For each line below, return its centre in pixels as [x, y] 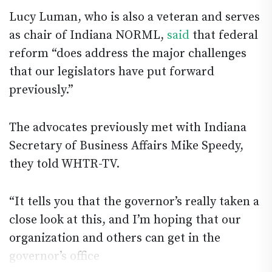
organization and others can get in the [115, 238]
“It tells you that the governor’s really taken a [134, 202]
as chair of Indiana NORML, [88, 35]
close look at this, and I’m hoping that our [125, 220]
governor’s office [54, 256]
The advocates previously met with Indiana [128, 127]
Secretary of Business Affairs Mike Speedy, [126, 146]
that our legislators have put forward [112, 72]
